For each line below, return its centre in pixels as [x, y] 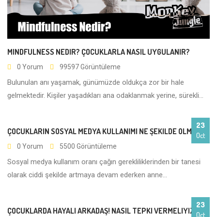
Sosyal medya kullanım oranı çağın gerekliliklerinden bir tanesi [104, 162]
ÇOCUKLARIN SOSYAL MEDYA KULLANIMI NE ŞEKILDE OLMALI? [107, 132]
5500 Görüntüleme [88, 147]
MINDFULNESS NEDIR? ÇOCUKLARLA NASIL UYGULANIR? [99, 52]
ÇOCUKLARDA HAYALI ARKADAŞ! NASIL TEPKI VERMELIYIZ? [103, 211]
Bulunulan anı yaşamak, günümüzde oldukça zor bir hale [96, 83]
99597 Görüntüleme [90, 67]
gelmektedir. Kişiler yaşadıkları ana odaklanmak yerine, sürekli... [105, 96]
